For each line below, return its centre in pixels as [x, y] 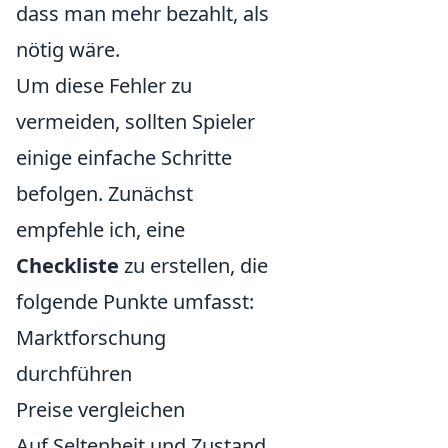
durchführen [74, 373]
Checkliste [67, 265]
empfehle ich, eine [100, 229]
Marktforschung [91, 337]
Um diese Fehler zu [104, 85]
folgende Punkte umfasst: [135, 301]
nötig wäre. [68, 49]
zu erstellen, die [193, 265]
